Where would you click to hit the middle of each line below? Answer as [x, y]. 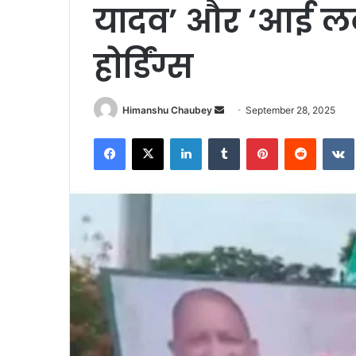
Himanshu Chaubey [167, 110]
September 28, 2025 [290, 110]
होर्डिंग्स [143, 66]
